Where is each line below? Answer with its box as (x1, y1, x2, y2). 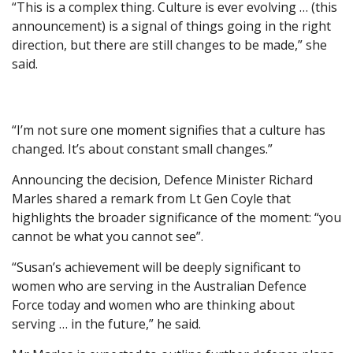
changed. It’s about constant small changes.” (12, 139, 273, 158)
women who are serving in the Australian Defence (12, 277, 307, 295)
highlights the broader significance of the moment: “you (12, 208, 341, 226)
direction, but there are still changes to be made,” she (12, 35, 327, 54)
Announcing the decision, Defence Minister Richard (12, 170, 313, 188)
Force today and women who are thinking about (12, 295, 295, 314)
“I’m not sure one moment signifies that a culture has (12, 121, 325, 139)
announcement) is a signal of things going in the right (12, 17, 331, 35)
